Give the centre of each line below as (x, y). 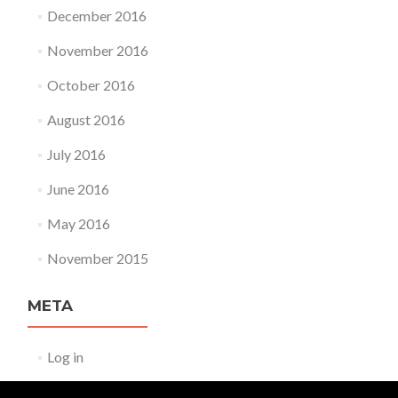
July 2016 (76, 154)
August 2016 (86, 119)
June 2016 (78, 189)
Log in (65, 357)
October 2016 (91, 85)
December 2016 (96, 16)
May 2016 (78, 223)
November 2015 (97, 258)
